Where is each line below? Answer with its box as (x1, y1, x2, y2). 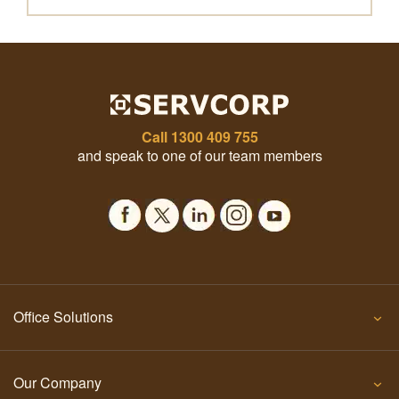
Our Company (13, 372, 102, 394)
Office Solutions (13, 306, 113, 328)
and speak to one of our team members (77, 145, 322, 167)
